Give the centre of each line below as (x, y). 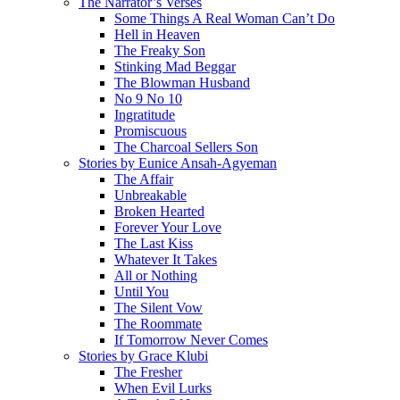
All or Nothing (156, 276)
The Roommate (158, 324)
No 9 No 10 (148, 99)
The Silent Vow (158, 308)
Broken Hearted (159, 212)
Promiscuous (150, 131)
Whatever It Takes (166, 260)
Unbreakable (150, 196)
